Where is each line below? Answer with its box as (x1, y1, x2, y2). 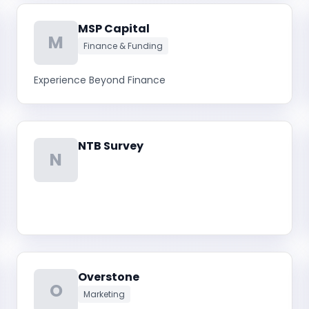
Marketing (83, 288, 125, 300)
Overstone (78, 269, 139, 285)
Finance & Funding (83, 40, 163, 52)
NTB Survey (78, 138, 143, 154)
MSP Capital (78, 21, 150, 37)
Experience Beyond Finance (34, 73, 166, 87)
